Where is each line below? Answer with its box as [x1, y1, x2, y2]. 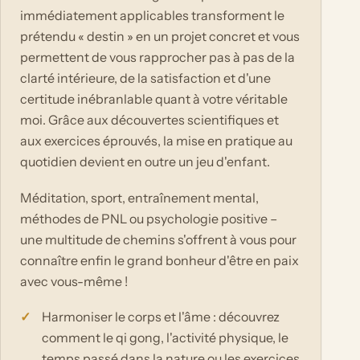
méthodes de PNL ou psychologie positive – [20, 210, 277, 227]
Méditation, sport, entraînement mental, [20, 189, 259, 206]
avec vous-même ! [20, 272, 128, 289]
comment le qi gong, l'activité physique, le [42, 329, 289, 346]
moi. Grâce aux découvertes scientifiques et [20, 112, 279, 129]
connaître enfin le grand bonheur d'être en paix [20, 252, 299, 268]
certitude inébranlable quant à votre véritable [20, 91, 288, 108]
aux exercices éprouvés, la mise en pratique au [20, 133, 292, 149]
